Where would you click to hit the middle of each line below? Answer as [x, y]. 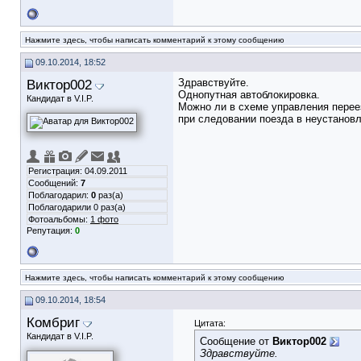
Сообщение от [236, 341]
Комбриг [53, 322]
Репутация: [51, 230]
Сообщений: [54, 183]
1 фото [104, 219]
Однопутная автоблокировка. [249, 95]
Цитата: [210, 323]
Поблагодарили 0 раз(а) [77, 207]
